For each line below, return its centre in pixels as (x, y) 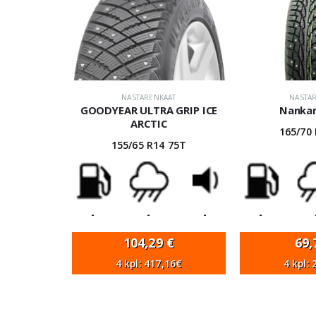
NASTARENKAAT (149, 98)
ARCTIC (149, 124)
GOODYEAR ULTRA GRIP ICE (149, 110)
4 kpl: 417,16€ (149, 263)
